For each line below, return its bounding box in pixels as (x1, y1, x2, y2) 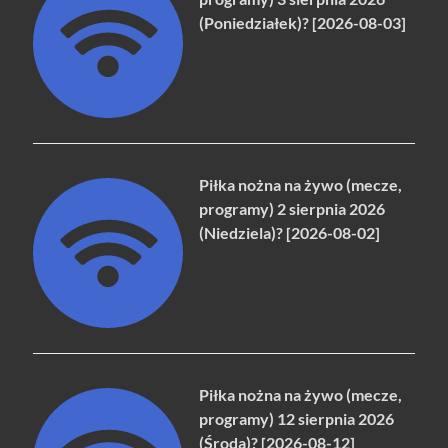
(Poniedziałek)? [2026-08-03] (199, 13, 407, 33)
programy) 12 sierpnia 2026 (199, 409, 395, 429)
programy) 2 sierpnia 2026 (199, 199, 386, 219)
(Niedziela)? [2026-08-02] (199, 223, 381, 243)
